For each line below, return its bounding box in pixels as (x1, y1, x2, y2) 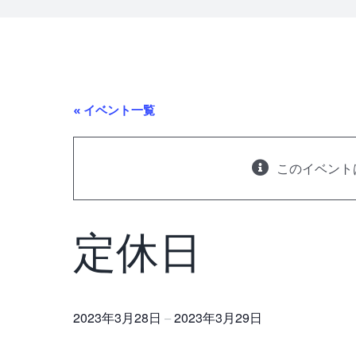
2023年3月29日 (174, 308, 262, 327)
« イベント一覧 (73, 102, 155, 118)
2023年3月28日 (73, 308, 164, 327)
